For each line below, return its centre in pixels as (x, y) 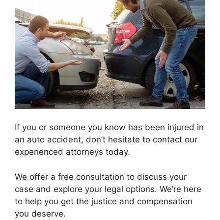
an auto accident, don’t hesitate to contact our (106, 140)
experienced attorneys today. (72, 152)
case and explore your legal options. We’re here (108, 189)
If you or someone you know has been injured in (109, 127)
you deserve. (40, 213)
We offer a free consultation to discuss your (101, 177)
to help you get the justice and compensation (104, 201)
